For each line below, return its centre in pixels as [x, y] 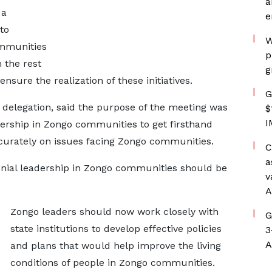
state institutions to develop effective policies [116, 229]
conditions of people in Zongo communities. [112, 263]
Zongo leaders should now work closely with [114, 212]
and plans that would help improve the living [115, 246]
